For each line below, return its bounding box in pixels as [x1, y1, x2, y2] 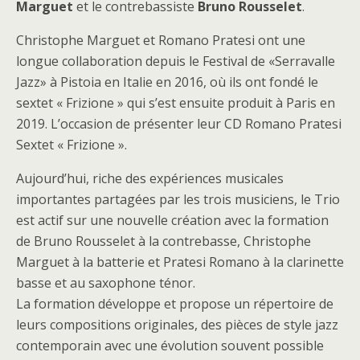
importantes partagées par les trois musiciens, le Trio [16, 190, 340, 208]
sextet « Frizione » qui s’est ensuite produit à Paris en [16, 93, 335, 112]
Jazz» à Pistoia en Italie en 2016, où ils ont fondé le [16, 72, 318, 91]
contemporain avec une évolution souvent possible [16, 336, 324, 354]
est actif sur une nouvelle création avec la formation [16, 211, 329, 229]
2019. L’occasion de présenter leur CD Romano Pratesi [16, 114, 342, 133]
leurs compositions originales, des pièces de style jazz [16, 315, 338, 333]
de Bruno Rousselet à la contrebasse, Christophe [16, 231, 311, 250]
